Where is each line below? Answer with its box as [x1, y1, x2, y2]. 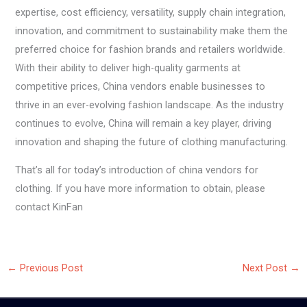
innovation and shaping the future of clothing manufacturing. [15, 135, 288, 148]
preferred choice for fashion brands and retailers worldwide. [15, 42, 286, 56]
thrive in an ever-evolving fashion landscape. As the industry [15, 98, 284, 111]
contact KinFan [15, 201, 84, 214]
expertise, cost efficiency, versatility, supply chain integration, [15, 5, 286, 19]
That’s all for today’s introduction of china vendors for [15, 164, 259, 177]
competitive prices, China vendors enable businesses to [15, 79, 266, 93]
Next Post [243, 262, 291, 275]
